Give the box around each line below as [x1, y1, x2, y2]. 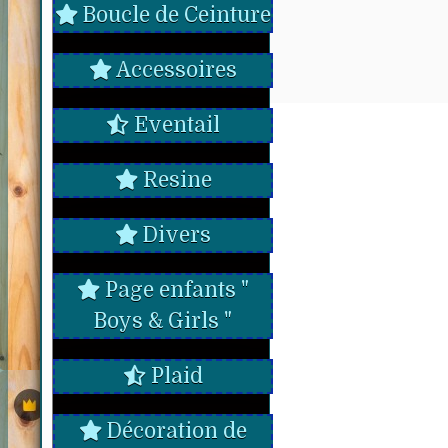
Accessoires [112, 58, 237, 82]
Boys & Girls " [94, 309, 232, 333]
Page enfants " [100, 278, 249, 302]
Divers [138, 223, 211, 247]
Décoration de [102, 419, 247, 443]
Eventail [129, 113, 220, 137]
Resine [137, 168, 212, 192]
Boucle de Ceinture [78, 3, 271, 27]
